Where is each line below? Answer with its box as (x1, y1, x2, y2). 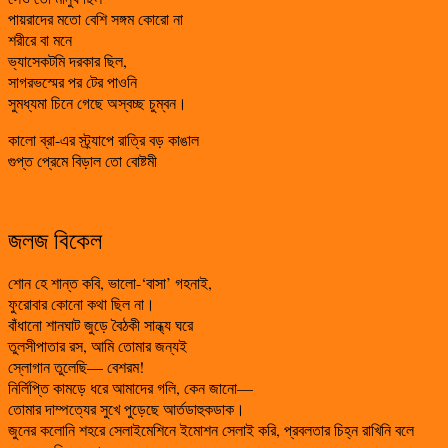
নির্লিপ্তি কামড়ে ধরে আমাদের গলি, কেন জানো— (8, 376, 253, 398)
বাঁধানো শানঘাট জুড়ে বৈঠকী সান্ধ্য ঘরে (8, 313, 193, 335)
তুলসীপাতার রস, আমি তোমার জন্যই (8, 334, 187, 356)
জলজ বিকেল (8, 223, 102, 256)
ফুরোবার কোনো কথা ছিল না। (8, 292, 155, 314)
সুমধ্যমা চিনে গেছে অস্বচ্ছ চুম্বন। (8, 91, 187, 113)
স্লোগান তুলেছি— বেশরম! (8, 355, 144, 377)
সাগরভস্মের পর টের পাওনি (8, 70, 137, 92)
